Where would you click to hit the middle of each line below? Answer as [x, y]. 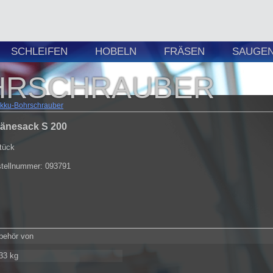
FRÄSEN [184, 51]
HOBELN [116, 51]
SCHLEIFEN [39, 51]
